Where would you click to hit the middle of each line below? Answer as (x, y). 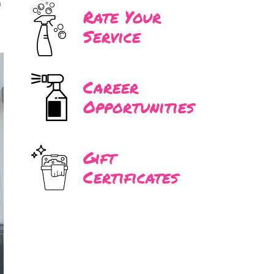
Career (111, 87)
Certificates (131, 177)
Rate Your (122, 17)
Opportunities (139, 107)
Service (112, 36)
